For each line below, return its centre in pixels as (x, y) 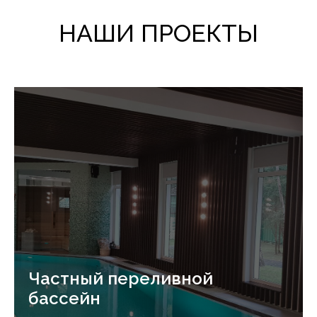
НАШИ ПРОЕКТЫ (158, 34)
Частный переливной (121, 279)
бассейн (64, 299)
